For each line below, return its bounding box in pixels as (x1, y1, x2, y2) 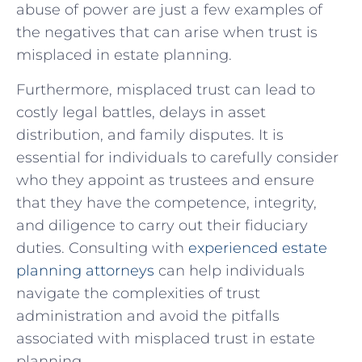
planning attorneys (16, 261, 154, 280)
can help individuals (154, 261, 305, 280)
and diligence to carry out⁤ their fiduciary (16, 216, 308, 234)
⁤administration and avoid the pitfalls (16, 306, 280, 325)
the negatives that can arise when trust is (16, 23, 318, 42)
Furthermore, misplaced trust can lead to (16, 80, 315, 99)
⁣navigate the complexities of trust (16, 284, 260, 302)
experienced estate (188, 238, 327, 257)
